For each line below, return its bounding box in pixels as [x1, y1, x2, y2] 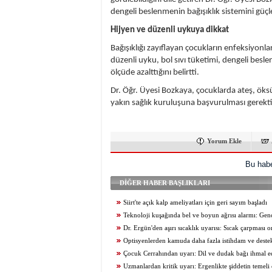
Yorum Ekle [207, 137, 242, 144]
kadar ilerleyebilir [110, 237, 160, 244]
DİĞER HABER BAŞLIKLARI [120, 179, 210, 186]
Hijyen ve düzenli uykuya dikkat [110, 25, 229, 35]
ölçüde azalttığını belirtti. [110, 68, 199, 77]
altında [110, 225, 129, 231]
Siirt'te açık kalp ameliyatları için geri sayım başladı [123, 199, 267, 206]
